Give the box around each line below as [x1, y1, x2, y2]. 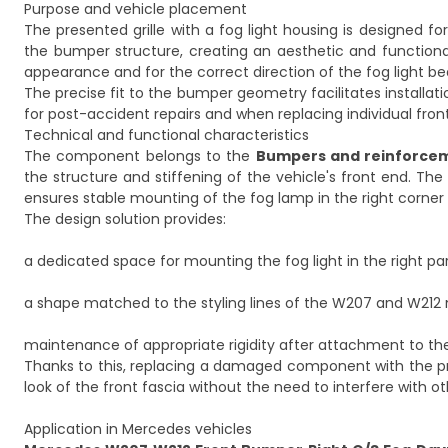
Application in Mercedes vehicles [24, 419, 252, 439]
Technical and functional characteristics [24, 125, 309, 145]
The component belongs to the [24, 146, 256, 166]
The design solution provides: [24, 209, 226, 229]
